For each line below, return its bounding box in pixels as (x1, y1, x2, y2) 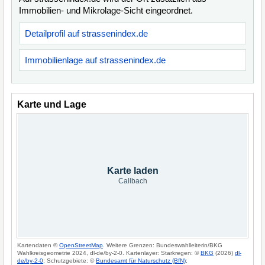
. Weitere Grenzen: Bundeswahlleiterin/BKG (103, 242, 222, 248)
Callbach (118, 177, 147, 185)
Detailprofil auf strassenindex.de (25, 28, 148, 38)
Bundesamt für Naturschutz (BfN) (96, 257, 186, 264)
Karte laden (106, 166, 159, 176)
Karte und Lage (17, 99, 86, 109)
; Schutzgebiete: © (43, 257, 96, 264)
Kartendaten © (17, 242, 59, 248)
